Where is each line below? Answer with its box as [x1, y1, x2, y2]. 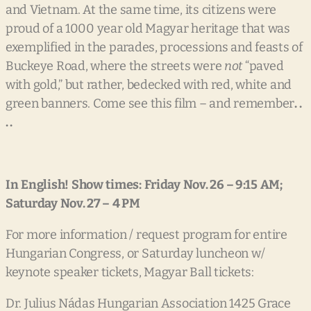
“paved [242, 58, 284, 74]
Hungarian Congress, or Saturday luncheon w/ [6, 246, 265, 262]
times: [106, 177, 142, 193]
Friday [144, 177, 180, 193]
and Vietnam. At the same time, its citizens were [6, 2, 277, 18]
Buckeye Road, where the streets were [6, 58, 225, 74]
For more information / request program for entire [6, 227, 287, 243]
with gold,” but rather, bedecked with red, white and [6, 77, 292, 93]
